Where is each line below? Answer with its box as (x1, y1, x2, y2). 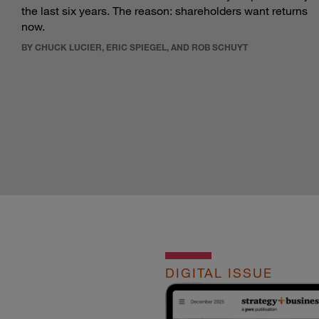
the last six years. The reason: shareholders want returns (21, 4, 308, 19)
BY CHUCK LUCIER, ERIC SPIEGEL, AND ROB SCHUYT (21, 41, 248, 53)
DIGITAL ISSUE (165, 265, 273, 281)
